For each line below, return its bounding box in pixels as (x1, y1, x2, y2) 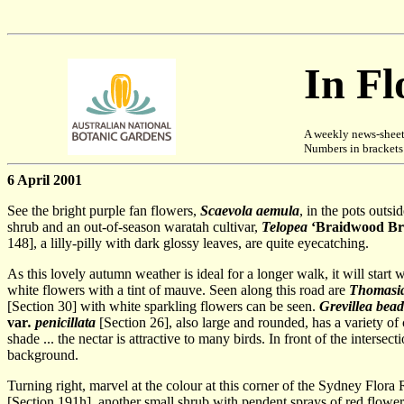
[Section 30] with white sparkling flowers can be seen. (7, 298, 319, 314)
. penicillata (28, 315, 96, 330)
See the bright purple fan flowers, (7, 203, 200, 218)
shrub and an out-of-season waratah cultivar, (7, 219, 262, 234)
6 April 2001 (7, 172, 82, 188)
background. (7, 347, 78, 363)
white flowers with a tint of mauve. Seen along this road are (7, 282, 349, 298)
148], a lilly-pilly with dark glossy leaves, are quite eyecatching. (7, 235, 369, 251)
